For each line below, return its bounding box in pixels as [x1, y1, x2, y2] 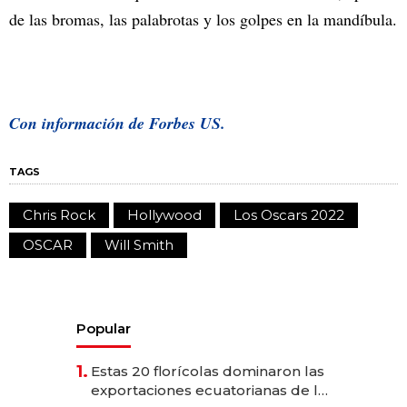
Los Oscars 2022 [233, 205, 344, 223]
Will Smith [104, 235, 174, 253]
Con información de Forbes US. [9, 111, 225, 134]
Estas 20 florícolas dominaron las [91, 362, 324, 380]
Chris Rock [23, 205, 95, 223]
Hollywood [127, 205, 202, 223]
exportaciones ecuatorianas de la [91, 381, 326, 399]
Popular [76, 319, 131, 337]
